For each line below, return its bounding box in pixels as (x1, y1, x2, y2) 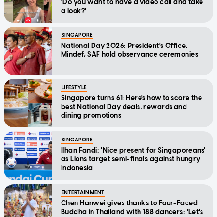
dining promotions (61, 111, 123, 120)
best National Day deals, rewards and (61, 103, 187, 111)
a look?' (61, 7, 87, 15)
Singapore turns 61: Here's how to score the (61, 94, 202, 103)
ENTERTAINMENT (62, 189, 105, 196)
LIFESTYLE (62, 84, 87, 91)
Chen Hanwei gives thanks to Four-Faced (61, 199, 198, 208)
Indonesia (61, 164, 93, 172)
